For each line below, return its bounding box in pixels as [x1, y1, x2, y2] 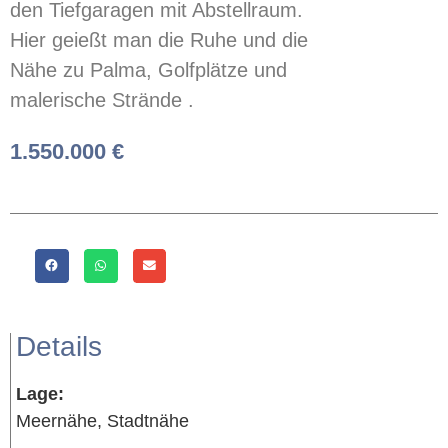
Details [16, 330, 102, 362]
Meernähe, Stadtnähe [16, 410, 189, 431]
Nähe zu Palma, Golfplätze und [10, 59, 287, 81]
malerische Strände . [10, 89, 194, 111]
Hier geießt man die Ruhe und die [10, 29, 308, 51]
